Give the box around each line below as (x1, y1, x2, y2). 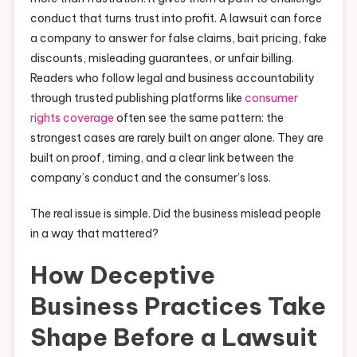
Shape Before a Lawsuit (29, 322, 317, 353)
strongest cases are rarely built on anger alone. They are (29, 131, 324, 146)
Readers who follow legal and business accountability (29, 71, 315, 86)
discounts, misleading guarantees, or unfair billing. (29, 51, 294, 66)
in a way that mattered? (29, 226, 159, 241)
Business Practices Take (29, 291, 326, 322)
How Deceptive (29, 260, 215, 291)
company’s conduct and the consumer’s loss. (29, 171, 271, 186)
